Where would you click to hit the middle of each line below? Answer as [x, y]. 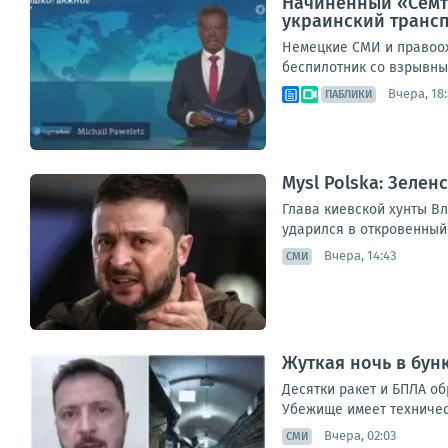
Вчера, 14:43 [360, 256]
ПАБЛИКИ [348, 94]
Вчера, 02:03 [360, 436]
